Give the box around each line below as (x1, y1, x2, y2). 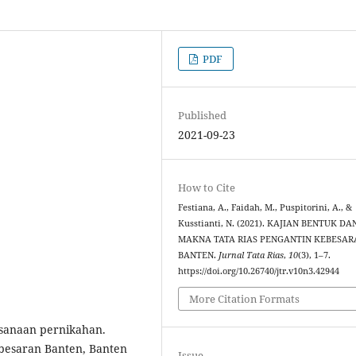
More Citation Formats (189, 292, 300, 307)
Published (178, 107, 227, 122)
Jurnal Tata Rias (219, 249, 284, 261)
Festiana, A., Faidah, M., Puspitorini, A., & (178, 201, 353, 213)
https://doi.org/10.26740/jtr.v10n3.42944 (178, 265, 340, 277)
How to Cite (178, 180, 236, 195)
